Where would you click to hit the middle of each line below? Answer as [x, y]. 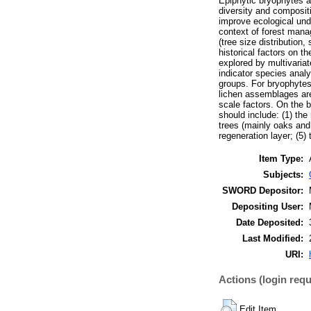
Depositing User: [268, 206]
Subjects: [283, 174]
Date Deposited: [270, 222]
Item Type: [281, 158]
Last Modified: [273, 238]
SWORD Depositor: [263, 190]
